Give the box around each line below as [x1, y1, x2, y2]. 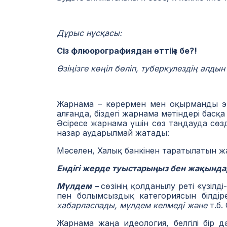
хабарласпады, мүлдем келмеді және [57, 200, 207, 210]
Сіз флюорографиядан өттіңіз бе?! [57, 46, 197, 56]
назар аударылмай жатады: [57, 128, 169, 138]
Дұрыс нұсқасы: [57, 28, 122, 38]
